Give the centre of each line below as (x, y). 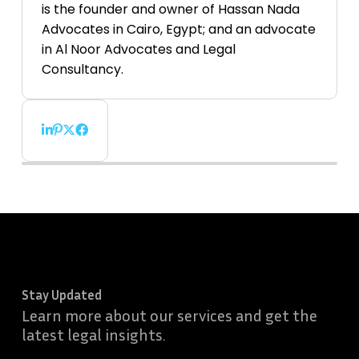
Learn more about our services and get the (169, 315)
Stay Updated (61, 295)
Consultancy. (82, 69)
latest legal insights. (93, 334)
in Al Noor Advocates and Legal (138, 49)
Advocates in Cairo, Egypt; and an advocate (178, 29)
